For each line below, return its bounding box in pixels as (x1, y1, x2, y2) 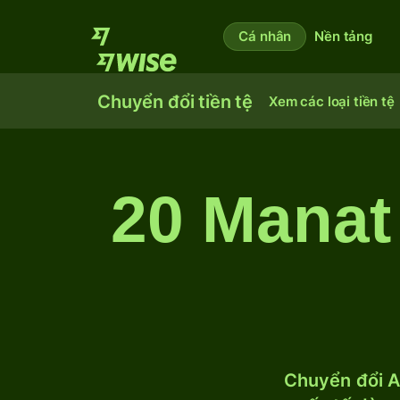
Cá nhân (238, 28, 292, 45)
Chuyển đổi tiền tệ (97, 91, 254, 112)
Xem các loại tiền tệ (269, 93, 395, 110)
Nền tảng (314, 28, 372, 45)
